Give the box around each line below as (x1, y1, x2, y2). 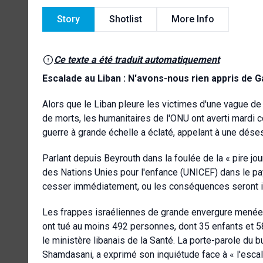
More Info (171, 13, 214, 25)
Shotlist (109, 13, 142, 25)
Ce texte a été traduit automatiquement (54, 53, 220, 65)
